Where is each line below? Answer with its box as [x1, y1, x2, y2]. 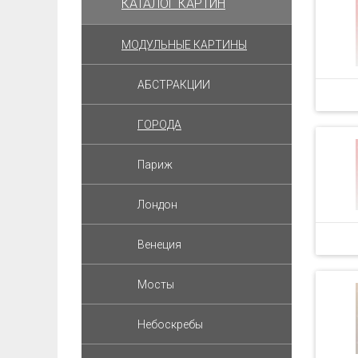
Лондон [137, 198, 177, 211]
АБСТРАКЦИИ [137, 78, 210, 91]
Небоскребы [137, 318, 203, 331]
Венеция [137, 238, 181, 251]
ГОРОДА [137, 118, 181, 131]
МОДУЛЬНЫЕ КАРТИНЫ [121, 38, 247, 51]
